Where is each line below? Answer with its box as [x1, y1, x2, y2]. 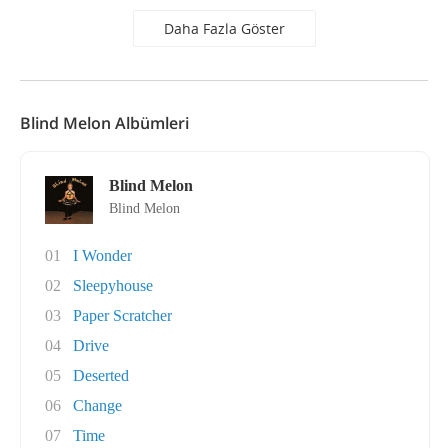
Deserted [73, 367, 129, 384]
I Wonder [73, 247, 132, 264]
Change [73, 397, 122, 414]
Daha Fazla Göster [163, 19, 285, 38]
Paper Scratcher [73, 307, 172, 324]
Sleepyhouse [73, 277, 153, 294]
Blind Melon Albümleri [20, 112, 189, 134]
